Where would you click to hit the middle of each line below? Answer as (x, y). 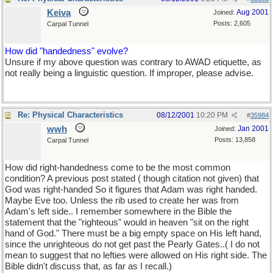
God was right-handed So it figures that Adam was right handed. (131, 190)
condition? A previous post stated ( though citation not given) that (132, 179)
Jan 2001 (253, 129)
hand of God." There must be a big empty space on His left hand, (133, 233)
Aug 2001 (253, 12)
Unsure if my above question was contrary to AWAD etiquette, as (133, 62)
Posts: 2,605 (232, 23)
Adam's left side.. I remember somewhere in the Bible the (118, 211)
